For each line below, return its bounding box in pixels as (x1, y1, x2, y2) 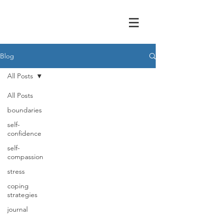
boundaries (7, 106, 42, 114)
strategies (7, 190, 37, 199)
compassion (7, 152, 43, 161)
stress (7, 167, 25, 176)
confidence (7, 129, 41, 138)
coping (7, 182, 29, 190)
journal (7, 205, 28, 214)
